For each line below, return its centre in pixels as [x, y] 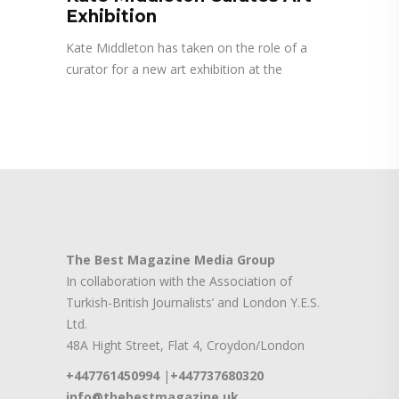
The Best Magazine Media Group [171, 260]
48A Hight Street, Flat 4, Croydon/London [185, 346]
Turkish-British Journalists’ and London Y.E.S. [193, 303]
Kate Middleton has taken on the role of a [187, 48]
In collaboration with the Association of [179, 281]
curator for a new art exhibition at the [174, 69]
